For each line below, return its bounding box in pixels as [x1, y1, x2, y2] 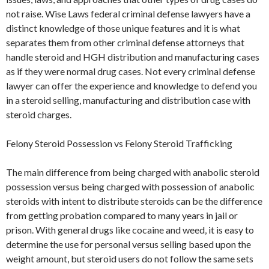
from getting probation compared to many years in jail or [6, 209, 238, 221]
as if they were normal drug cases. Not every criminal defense [6, 65, 255, 77]
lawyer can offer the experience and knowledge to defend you [6, 79, 257, 91]
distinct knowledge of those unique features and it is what [6, 22, 240, 34]
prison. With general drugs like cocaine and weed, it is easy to [6, 223, 254, 235]
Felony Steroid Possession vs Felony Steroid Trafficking [6, 137, 232, 149]
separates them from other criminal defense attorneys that [6, 36, 244, 48]
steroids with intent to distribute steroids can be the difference [6, 195, 262, 207]
